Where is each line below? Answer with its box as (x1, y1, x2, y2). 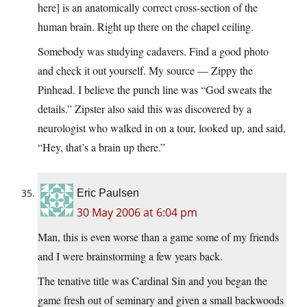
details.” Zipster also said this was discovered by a (38, 101, 251, 116)
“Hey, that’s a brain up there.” (38, 139, 165, 154)
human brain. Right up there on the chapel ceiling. (38, 19, 254, 34)
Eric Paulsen (77, 186, 139, 199)
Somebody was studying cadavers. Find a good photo (38, 43, 269, 58)
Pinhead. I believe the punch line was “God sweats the (38, 82, 272, 97)
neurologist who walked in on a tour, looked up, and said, (38, 120, 286, 135)
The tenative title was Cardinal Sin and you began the (38, 273, 267, 288)
